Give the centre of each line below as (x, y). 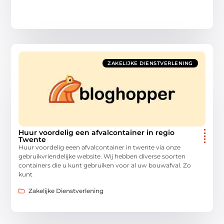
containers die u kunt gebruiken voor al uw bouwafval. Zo (105, 165)
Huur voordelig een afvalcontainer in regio (97, 133)
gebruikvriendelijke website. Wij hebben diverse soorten (102, 156)
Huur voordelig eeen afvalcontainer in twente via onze (100, 147)
